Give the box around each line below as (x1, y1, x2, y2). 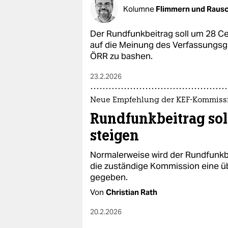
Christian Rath (106, 187, 157, 197)
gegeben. (90, 172, 128, 183)
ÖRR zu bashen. (90, 50, 153, 62)
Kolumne (123, 4, 156, 14)
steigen (90, 126, 139, 145)
